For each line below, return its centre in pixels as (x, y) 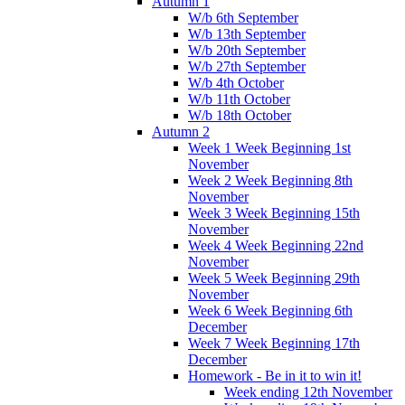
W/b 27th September (247, 66)
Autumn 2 (181, 131)
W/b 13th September (247, 33)
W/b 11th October (239, 99)
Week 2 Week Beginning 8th (270, 180)
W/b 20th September (247, 50)
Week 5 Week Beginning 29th (274, 278)
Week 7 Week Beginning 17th (274, 343)
